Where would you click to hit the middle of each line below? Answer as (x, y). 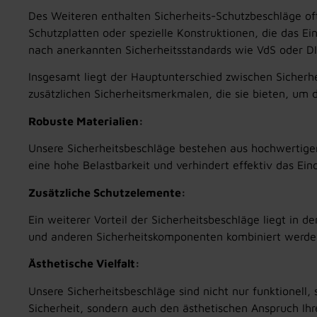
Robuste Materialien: (86, 121)
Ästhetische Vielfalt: (84, 264)
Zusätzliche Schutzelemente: (107, 192)
